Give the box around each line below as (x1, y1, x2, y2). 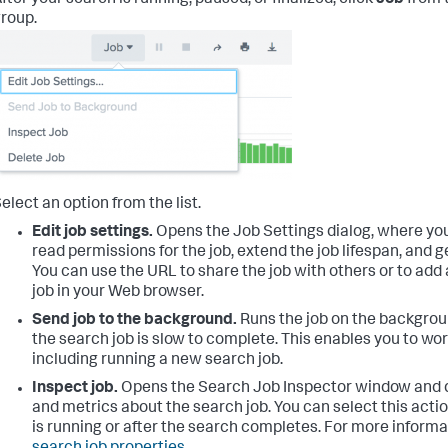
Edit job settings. (32, 225, 153, 242)
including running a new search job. (32, 353, 283, 370)
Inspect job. (32, 381, 118, 398)
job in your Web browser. (32, 285, 204, 302)
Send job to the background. (32, 313, 237, 330)
